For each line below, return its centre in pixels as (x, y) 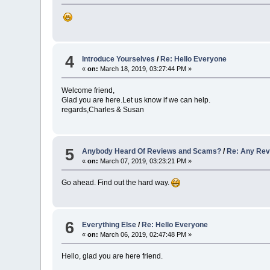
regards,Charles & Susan (103, 109)
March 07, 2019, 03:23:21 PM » (145, 161)
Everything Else (109, 224)
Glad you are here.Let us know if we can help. (136, 100)
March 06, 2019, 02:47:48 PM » (145, 234)
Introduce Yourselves (119, 59)
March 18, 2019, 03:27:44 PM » (145, 68)
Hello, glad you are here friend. (112, 256)
